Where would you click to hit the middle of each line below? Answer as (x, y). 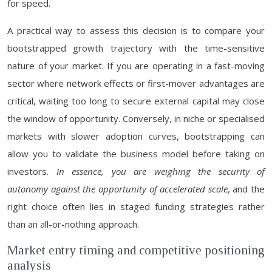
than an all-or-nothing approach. (73, 224)
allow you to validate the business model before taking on (136, 154)
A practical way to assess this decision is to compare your (136, 30)
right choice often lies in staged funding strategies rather (136, 206)
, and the (246, 189)
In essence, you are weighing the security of (160, 171)
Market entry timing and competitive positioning (136, 250)
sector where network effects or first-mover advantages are (136, 83)
